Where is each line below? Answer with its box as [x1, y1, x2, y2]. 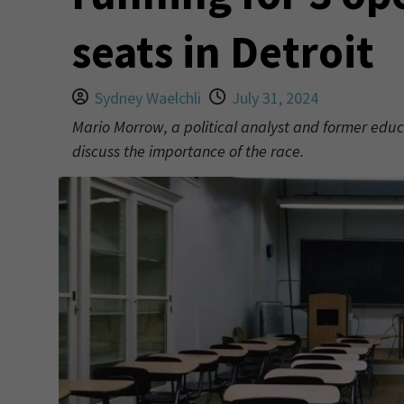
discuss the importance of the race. [71, 141, 304, 161]
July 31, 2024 [231, 87, 318, 108]
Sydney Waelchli [94, 87, 201, 108]
